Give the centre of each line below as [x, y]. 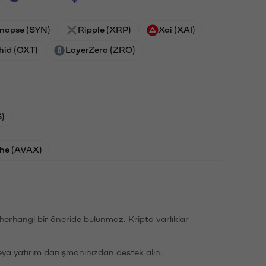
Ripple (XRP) [104, 29]
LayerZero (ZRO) [100, 49]
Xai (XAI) [177, 29]
